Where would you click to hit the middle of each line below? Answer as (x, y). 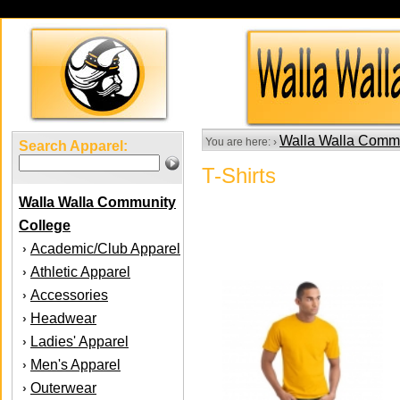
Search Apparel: (73, 146)
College (45, 225)
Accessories (69, 295)
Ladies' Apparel (79, 342)
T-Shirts (239, 175)
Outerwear (63, 388)
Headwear (63, 318)
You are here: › (241, 142)
